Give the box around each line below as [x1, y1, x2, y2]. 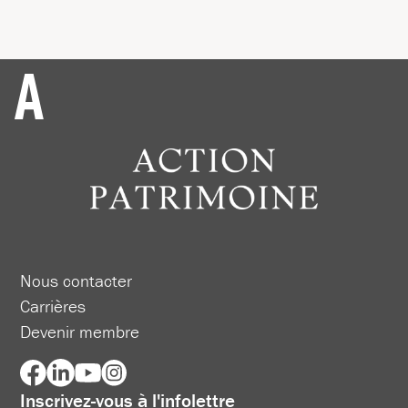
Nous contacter [20, 270, 133, 292]
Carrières [20, 295, 87, 318]
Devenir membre [20, 321, 140, 343]
